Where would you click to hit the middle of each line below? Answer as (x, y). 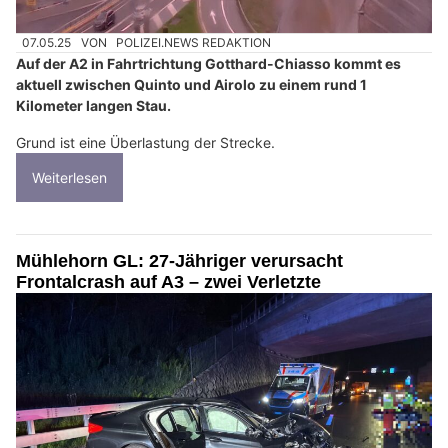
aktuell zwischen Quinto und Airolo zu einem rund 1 (191, 85)
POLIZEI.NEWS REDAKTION (194, 43)
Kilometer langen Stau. (93, 106)
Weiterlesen (69, 178)
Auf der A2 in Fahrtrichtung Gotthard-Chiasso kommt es (208, 64)
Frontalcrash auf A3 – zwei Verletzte (168, 282)
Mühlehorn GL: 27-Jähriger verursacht (179, 261)
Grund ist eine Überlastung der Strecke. (145, 143)
